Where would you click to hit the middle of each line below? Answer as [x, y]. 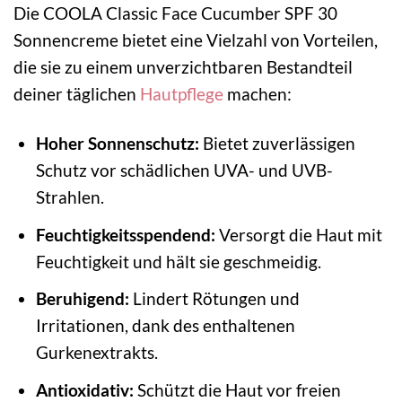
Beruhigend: [82, 299]
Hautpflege [182, 94]
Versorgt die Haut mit [298, 234]
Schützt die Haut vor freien [237, 389]
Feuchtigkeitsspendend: [125, 234]
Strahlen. [70, 197]
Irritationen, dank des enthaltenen [165, 326]
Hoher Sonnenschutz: [117, 144]
